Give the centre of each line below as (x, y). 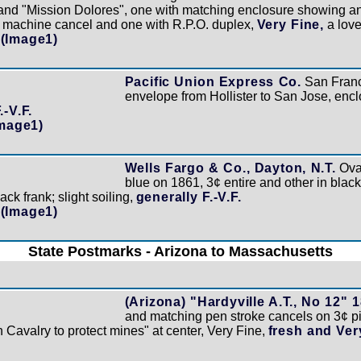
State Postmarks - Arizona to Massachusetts (180, 251)
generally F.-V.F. (189, 197)
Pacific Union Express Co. (213, 81)
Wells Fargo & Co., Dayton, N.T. (230, 168)
